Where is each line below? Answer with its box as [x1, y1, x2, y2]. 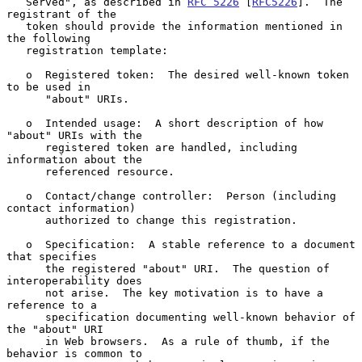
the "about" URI [6, 322, 103, 335]
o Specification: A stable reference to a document [6, 238, 26, 250]
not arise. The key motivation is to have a [6, 286, 45, 299]
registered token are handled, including [6, 141, 45, 154]
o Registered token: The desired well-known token [6, 68, 26, 81]
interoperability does [6, 274, 142, 287]
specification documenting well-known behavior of [6, 310, 45, 323]
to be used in [6, 80, 90, 93]
